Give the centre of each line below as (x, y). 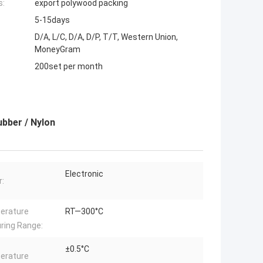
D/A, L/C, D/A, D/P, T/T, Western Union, (106, 37)
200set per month (69, 67)
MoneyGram (58, 50)
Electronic (84, 174)
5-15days (52, 20)
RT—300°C (84, 212)
